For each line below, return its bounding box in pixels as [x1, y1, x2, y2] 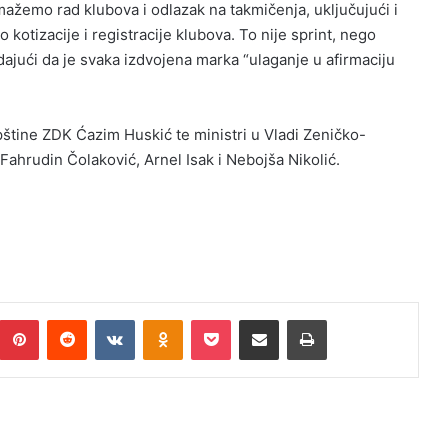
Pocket [230, 311, 273, 328]
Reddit [86, 311, 126, 328]
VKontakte [134, 311, 198, 328]
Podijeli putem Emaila [278, 311, 317, 328]
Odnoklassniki [182, 311, 268, 328]
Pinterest [38, 311, 95, 328]
